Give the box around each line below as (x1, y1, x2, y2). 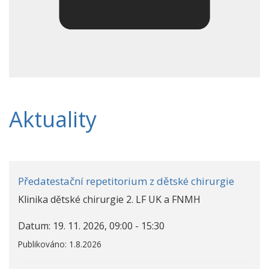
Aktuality (9, 104, 97, 134)
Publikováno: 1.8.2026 (18, 238, 101, 250)
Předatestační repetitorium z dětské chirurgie (18, 174, 234, 189)
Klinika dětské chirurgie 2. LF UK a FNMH (18, 193, 201, 207)
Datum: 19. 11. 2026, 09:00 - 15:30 (18, 219, 165, 233)
